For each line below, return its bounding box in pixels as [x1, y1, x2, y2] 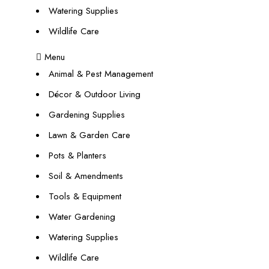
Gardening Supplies [49, 108, 125, 121]
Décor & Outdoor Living [49, 88, 141, 101]
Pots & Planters [49, 149, 106, 162]
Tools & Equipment [49, 190, 121, 203]
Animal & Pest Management [49, 67, 153, 80]
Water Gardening [49, 210, 115, 223]
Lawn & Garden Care [49, 128, 130, 142]
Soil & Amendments [49, 169, 123, 183]
